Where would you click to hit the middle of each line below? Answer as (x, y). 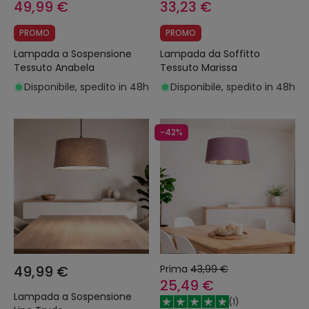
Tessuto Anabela (54, 68)
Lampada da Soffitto (210, 54)
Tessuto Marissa (199, 68)
